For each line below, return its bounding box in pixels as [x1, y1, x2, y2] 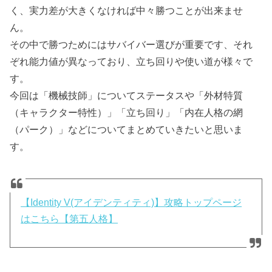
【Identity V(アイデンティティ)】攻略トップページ [21, 197, 242, 208]
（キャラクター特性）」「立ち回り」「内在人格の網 [10, 106, 243, 118]
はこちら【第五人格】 [21, 213, 118, 224]
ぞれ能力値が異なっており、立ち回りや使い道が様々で [10, 55, 253, 67]
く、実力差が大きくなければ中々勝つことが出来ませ [10, 4, 243, 16]
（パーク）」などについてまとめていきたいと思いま [10, 123, 243, 135]
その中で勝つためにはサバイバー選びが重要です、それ [10, 38, 253, 50]
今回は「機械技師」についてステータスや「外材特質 [10, 89, 243, 101]
